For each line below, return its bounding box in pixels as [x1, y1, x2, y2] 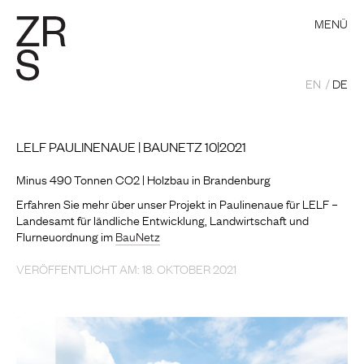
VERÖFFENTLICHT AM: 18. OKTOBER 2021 [16, 259, 236, 277]
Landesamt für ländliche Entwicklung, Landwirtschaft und [16, 210, 309, 228]
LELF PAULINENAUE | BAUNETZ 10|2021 [16, 137, 246, 155]
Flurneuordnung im [16, 227, 115, 245]
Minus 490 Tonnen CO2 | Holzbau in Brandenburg [16, 170, 271, 188]
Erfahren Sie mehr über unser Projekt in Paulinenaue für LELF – [16, 194, 338, 212]
